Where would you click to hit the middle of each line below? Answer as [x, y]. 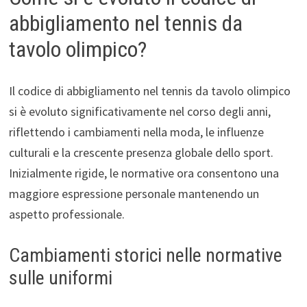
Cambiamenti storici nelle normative [145, 255]
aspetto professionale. [66, 214]
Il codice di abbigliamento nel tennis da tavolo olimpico [149, 90]
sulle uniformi [60, 278]
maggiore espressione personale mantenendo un [134, 193]
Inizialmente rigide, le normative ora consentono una [144, 173]
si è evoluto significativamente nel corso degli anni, [139, 111]
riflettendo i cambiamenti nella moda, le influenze [136, 132]
